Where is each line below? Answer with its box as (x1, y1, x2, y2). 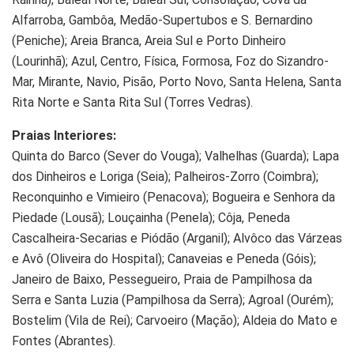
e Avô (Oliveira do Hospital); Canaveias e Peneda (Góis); (12, 251, 316, 267)
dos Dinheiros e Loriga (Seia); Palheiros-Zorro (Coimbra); (12, 169, 318, 185)
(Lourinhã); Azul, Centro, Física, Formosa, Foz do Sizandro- (12, 54, 329, 70)
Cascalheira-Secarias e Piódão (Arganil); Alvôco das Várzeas (12, 231, 342, 247)
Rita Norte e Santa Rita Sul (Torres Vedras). (12, 95, 253, 111)
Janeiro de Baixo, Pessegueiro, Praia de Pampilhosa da (12, 272, 312, 288)
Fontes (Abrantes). (12, 333, 115, 349)
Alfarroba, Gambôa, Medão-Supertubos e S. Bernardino (12, 13, 313, 28)
